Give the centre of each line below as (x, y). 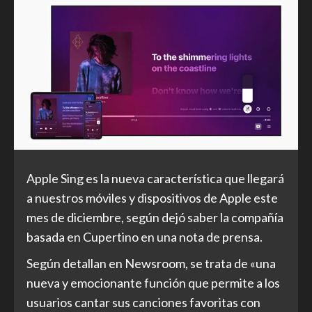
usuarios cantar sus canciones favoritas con (143, 302)
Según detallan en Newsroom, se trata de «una (151, 263)
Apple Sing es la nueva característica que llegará (155, 178)
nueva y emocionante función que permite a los (153, 282)
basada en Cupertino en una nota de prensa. (145, 236)
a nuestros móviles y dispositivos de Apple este (152, 197)
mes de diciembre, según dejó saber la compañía (155, 217)
